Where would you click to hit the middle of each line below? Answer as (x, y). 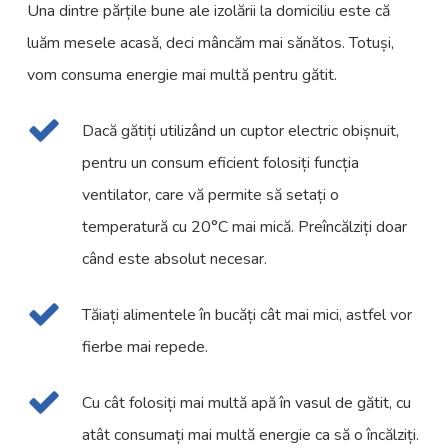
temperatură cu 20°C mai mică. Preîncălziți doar (245, 227)
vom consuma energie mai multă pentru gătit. (182, 75)
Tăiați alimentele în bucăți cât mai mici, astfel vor (247, 315)
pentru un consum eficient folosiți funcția (221, 163)
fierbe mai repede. (145, 347)
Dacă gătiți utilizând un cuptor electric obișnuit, (241, 131)
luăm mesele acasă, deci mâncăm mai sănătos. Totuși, (211, 43)
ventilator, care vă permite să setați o (211, 195)
